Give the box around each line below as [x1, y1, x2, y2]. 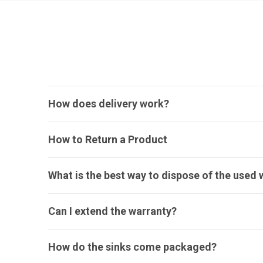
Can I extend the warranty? [48, 205, 177, 217]
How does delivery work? [48, 97, 169, 110]
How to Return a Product [48, 133, 167, 146]
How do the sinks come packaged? [48, 241, 217, 253]
